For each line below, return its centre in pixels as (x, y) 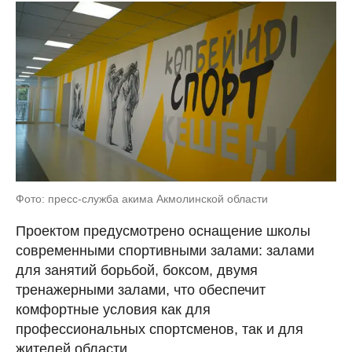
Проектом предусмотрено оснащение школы (163, 231)
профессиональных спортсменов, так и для (159, 329)
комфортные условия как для (113, 310)
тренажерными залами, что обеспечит (141, 290)
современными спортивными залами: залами (165, 251)
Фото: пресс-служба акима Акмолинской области (142, 199)
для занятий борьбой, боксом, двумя (137, 270)
